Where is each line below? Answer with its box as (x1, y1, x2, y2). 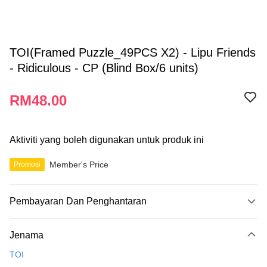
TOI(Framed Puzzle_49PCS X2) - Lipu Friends (10, 46, 256, 59)
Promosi (14, 160, 41, 169)
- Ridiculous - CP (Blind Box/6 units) (10, 61, 198, 74)
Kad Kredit (10, 235, 49, 244)
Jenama (10, 230, 44, 240)
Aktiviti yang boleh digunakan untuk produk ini (10, 135, 204, 145)
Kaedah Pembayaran (15, 216, 95, 225)
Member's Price (49, 159, 108, 169)
